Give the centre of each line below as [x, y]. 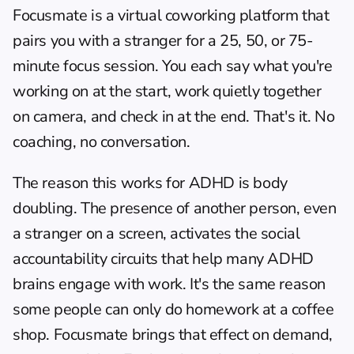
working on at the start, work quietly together [167, 91]
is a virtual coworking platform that [208, 15]
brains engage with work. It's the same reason [169, 284]
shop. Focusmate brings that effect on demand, [173, 334]
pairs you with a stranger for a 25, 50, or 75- [163, 40]
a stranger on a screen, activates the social [156, 233]
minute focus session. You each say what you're [173, 66]
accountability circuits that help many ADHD [163, 258]
